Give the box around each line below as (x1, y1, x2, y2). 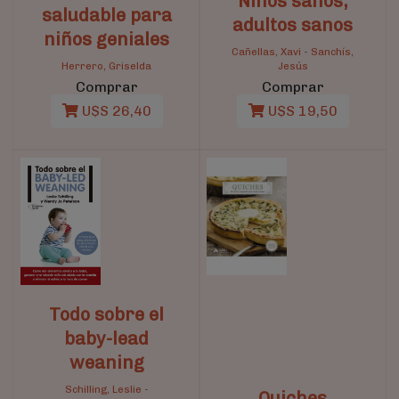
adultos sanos (232, 13, 353, 36)
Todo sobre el (49, 303, 164, 325)
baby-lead (64, 327, 149, 349)
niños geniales (44, 28, 169, 50)
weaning (69, 351, 144, 373)
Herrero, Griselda (61, 59, 151, 72)
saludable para (41, 4, 172, 26)
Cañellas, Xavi (232, 45, 301, 58)
